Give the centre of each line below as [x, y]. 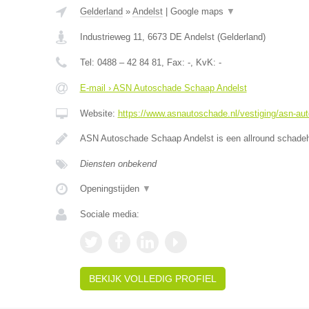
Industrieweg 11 [111, 37]
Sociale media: [109, 214]
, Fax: [174, 62]
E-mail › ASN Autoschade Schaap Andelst [163, 88]
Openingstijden [111, 189]
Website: [99, 113]
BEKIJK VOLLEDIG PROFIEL [152, 279]
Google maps [198, 11]
